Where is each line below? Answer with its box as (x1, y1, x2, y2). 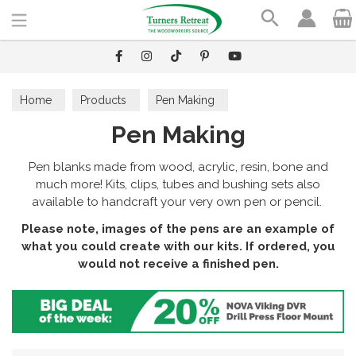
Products (80, 94, 127, 106)
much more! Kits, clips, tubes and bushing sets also (36, 177, 320, 192)
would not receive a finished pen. (77, 257, 279, 271)
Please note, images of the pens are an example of (21, 222, 335, 236)
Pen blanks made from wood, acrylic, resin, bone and (28, 160, 328, 174)
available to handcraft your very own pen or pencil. (31, 195, 325, 209)
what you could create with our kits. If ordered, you (21, 239, 335, 253)
